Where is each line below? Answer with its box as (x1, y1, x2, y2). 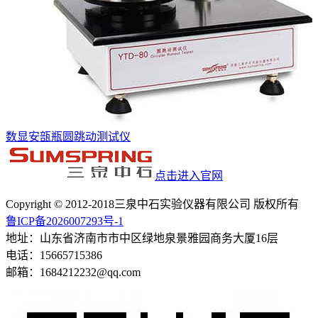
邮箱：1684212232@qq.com (6, 265, 141, 278)
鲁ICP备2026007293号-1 (6, 214, 124, 227)
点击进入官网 (155, 169, 223, 182)
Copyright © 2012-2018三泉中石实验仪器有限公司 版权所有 (6, 197, 299, 210)
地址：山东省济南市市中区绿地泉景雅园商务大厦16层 (6, 231, 278, 244)
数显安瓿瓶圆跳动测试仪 (6, 130, 131, 143)
